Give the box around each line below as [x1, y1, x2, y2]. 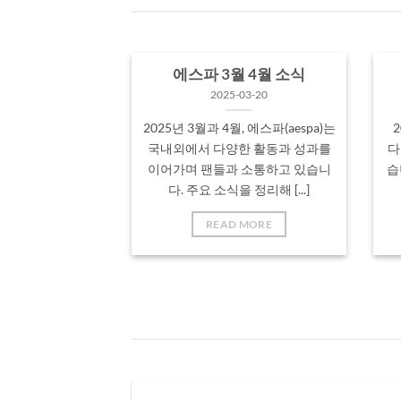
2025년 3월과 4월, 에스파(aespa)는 [142, 120, 336, 136]
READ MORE [205, 218, 273, 231]
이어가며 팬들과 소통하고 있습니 [147, 161, 331, 177]
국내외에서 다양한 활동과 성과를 [147, 141, 331, 157]
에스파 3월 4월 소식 [173, 64, 305, 83]
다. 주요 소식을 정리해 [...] [168, 182, 310, 198]
